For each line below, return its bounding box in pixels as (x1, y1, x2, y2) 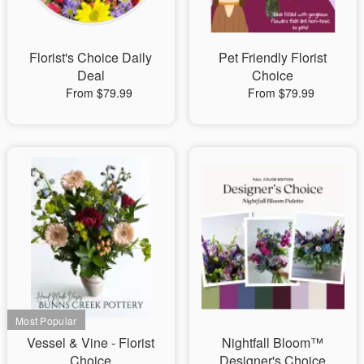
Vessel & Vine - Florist (27, 332, 155, 352)
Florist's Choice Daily (29, 47, 153, 67)
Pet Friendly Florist (219, 47, 327, 67)
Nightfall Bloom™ (222, 332, 324, 352)
